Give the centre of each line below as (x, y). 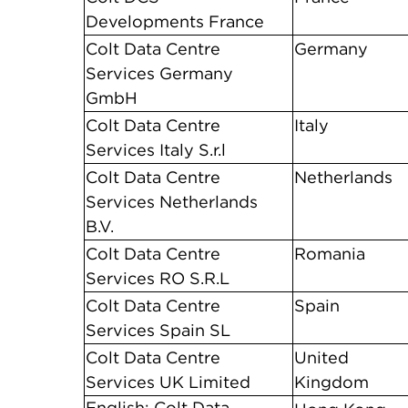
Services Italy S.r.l (156, 150)
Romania (330, 254)
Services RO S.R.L (158, 278)
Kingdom (331, 382)
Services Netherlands (172, 202)
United (321, 357)
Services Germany (159, 73)
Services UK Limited (168, 382)
